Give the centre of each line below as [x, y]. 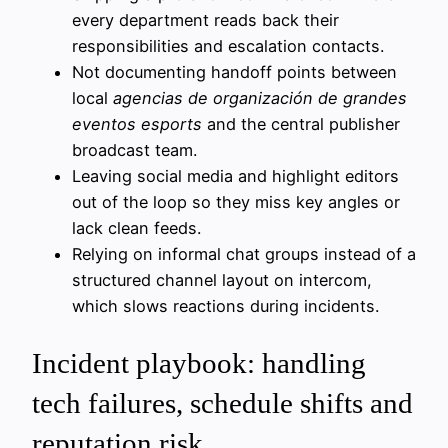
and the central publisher [301, 124]
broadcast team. [134, 150]
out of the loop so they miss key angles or [236, 202]
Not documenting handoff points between [234, 72]
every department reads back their [205, 20]
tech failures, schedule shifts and [222, 403]
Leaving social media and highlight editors [235, 176]
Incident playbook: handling [199, 363]
